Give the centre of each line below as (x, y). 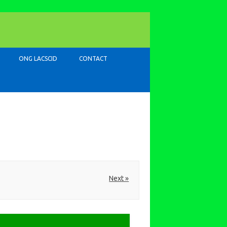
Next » (119, 178)
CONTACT (93, 59)
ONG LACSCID (38, 59)
